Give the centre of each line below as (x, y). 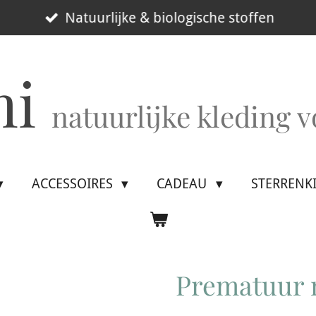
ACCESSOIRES (74, 184)
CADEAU (184, 184)
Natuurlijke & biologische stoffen (170, 18)
